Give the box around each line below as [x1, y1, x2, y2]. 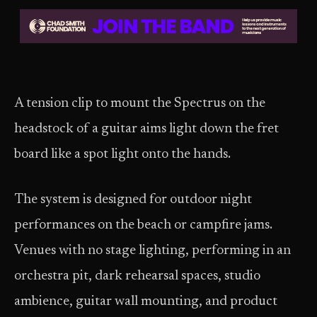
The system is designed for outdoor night [14, 193, 252, 207]
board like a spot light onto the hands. [14, 148, 231, 161]
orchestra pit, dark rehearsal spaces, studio [14, 270, 260, 283]
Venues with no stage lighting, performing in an [14, 244, 291, 258]
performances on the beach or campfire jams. [14, 219, 272, 232]
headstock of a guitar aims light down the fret [14, 122, 279, 136]
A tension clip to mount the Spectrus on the [14, 97, 265, 110]
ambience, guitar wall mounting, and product [14, 295, 277, 309]
